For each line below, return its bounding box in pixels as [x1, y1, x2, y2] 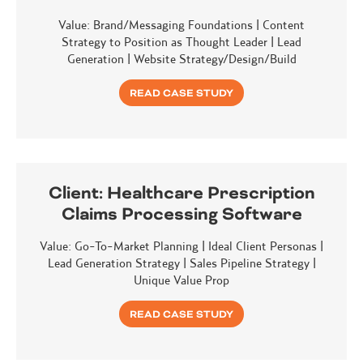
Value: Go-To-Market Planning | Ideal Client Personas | [40, 238, 323, 253]
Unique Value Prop [134, 272, 229, 287]
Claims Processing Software [61, 202, 302, 226]
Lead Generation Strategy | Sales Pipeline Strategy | [47, 255, 316, 270]
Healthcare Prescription [106, 181, 315, 205]
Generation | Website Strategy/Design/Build [66, 51, 297, 66]
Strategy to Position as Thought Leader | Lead [62, 34, 301, 49]
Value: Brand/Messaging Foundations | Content [58, 17, 305, 32]
